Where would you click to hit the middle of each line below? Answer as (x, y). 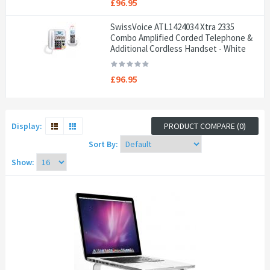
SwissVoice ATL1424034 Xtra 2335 (173, 27)
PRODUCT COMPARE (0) (205, 126)
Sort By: (103, 144)
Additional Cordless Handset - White (178, 49)
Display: (27, 126)
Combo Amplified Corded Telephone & (182, 38)
